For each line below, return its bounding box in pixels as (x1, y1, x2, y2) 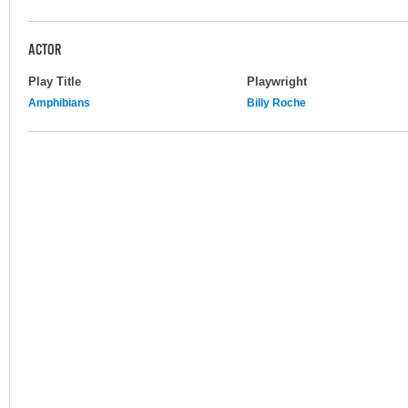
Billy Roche (247, 96, 306, 109)
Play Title (28, 74, 81, 88)
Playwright (247, 74, 307, 88)
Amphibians (28, 96, 90, 109)
